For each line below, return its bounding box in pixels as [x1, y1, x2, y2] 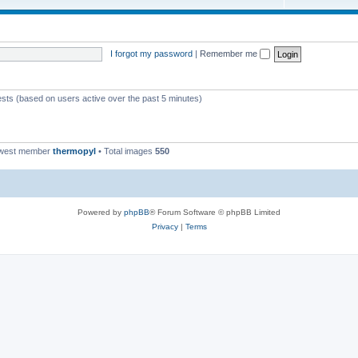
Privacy [151, 222, 178, 232]
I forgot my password [109, 48, 193, 58]
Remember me [199, 48, 260, 58]
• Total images [96, 145, 155, 156]
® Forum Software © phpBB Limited [149, 208, 280, 217]
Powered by [78, 208, 124, 217]
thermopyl [53, 145, 96, 156]
